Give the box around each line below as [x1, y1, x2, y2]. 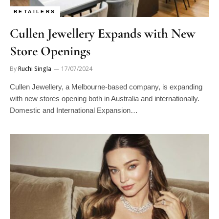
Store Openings [10, 43, 90, 59]
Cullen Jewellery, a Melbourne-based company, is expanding [10, 82, 202, 91]
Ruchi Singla [18, 64, 51, 73]
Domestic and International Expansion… [10, 106, 138, 114]
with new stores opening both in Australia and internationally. [10, 94, 199, 103]
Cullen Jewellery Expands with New [10, 25, 196, 42]
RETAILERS [14, 8, 56, 14]
